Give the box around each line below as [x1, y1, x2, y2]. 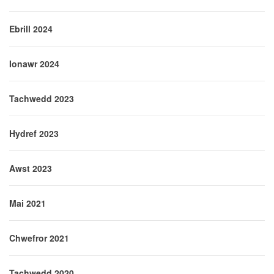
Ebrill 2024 [9, 23, 53, 35]
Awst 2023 [9, 162, 52, 175]
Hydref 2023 [9, 127, 59, 140]
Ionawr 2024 [9, 57, 59, 70]
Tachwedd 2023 [9, 92, 74, 105]
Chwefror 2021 [9, 232, 69, 245]
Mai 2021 [9, 197, 46, 210]
